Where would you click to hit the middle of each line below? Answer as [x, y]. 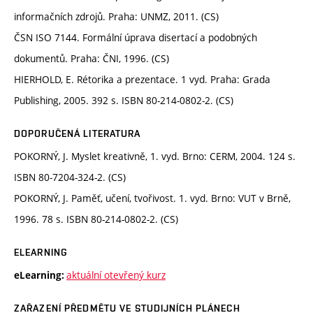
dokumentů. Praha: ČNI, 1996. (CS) [92, 59]
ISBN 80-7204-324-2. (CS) [70, 177]
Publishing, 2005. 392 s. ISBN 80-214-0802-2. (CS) [124, 101]
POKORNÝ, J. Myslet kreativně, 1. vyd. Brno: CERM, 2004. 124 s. [155, 156]
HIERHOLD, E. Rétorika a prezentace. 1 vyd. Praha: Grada [142, 80]
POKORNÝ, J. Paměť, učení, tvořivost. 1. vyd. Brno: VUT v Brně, [152, 198]
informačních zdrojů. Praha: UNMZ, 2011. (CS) [116, 17]
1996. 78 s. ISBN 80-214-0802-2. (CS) [96, 219]
